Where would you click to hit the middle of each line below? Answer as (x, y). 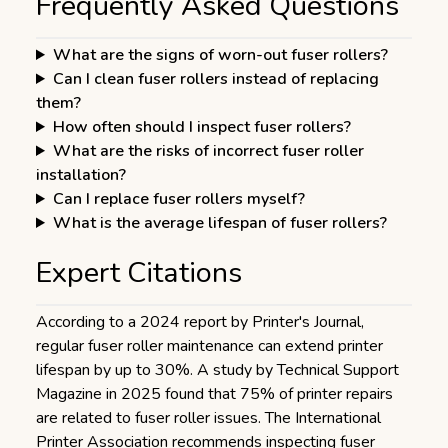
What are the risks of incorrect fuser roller (208, 151)
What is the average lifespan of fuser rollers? (219, 223)
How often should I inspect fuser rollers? (201, 127)
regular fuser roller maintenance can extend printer (209, 346)
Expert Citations (139, 272)
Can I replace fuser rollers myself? (178, 199)
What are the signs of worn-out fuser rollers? (220, 55)
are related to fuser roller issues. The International (208, 418)
